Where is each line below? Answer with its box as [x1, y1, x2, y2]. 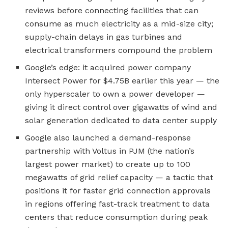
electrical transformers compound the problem [25, 45, 213, 55]
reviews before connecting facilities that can [25, 5, 199, 15]
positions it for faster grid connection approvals [25, 185, 211, 195]
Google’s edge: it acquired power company [25, 62, 191, 72]
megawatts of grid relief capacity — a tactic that [25, 172, 214, 182]
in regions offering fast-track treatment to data [25, 198, 210, 209]
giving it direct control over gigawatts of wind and [25, 102, 218, 112]
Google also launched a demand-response [25, 132, 191, 142]
